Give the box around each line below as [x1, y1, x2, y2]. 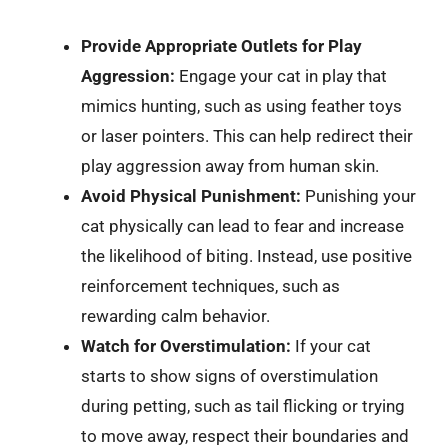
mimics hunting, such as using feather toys [81, 96, 402, 116]
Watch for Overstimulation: [81, 336, 291, 356]
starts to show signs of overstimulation [81, 366, 378, 386]
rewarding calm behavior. [81, 306, 270, 326]
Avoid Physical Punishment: [81, 186, 301, 206]
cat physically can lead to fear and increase [81, 216, 404, 236]
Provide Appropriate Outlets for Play [81, 36, 362, 56]
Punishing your [301, 186, 416, 206]
